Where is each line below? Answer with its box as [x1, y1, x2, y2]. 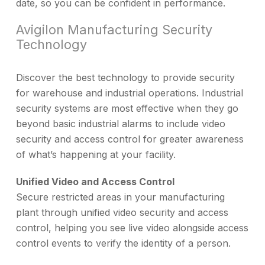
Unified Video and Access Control [16, 175, 174, 188]
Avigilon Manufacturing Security [16, 21, 212, 37]
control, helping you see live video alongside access [16, 221, 248, 234]
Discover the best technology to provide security [16, 71, 235, 83]
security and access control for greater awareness [16, 132, 244, 145]
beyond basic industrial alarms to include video [16, 117, 225, 130]
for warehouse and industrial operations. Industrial [16, 86, 243, 99]
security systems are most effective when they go [16, 102, 238, 114]
